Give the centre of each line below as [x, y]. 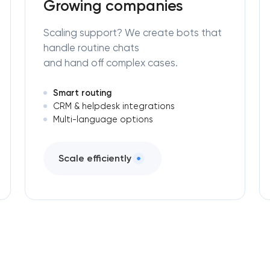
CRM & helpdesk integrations [114, 106]
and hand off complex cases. [110, 63]
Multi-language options [103, 119]
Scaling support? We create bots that [132, 33]
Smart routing [82, 93]
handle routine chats [91, 48]
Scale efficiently [95, 159]
